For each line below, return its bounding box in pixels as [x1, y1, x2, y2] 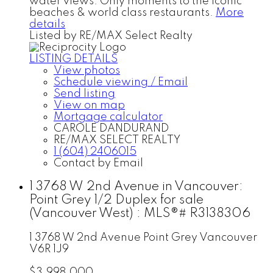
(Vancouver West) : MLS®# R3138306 [29, 207, 250, 221]
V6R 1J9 [29, 244, 69, 255]
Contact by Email [54, 157, 143, 169]
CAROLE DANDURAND [54, 122, 169, 134]
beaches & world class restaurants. [29, 7, 213, 18]
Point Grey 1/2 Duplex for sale [29, 194, 204, 207]
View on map [54, 99, 125, 111]
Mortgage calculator [54, 111, 163, 122]
